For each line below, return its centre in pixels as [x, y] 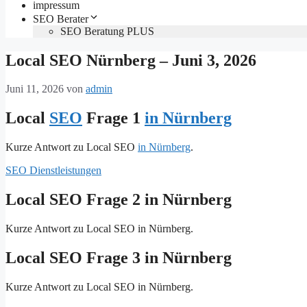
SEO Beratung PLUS [107, 31]
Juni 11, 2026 [35, 89]
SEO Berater [61, 19]
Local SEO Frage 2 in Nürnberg [119, 200]
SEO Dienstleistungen [53, 171]
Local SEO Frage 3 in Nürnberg [119, 258]
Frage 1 [113, 118]
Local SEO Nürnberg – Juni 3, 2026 [131, 60]
